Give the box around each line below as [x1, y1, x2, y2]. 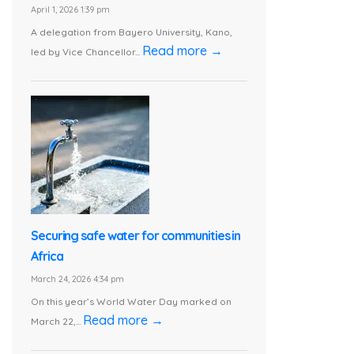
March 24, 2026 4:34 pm [31, 273, 124, 284]
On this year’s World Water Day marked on [31, 295, 232, 307]
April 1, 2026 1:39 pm [31, 4, 110, 16]
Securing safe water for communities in [31, 227, 241, 243]
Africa [31, 247, 63, 264]
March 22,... [31, 314, 83, 327]
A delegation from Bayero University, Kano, [31, 25, 232, 38]
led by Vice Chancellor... [31, 45, 142, 58]
